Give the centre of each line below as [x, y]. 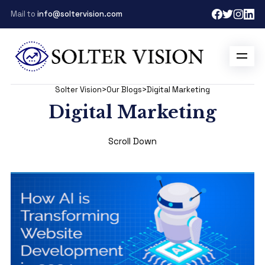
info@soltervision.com [80, 14]
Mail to [24, 14]
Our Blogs [124, 90]
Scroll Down [132, 141]
